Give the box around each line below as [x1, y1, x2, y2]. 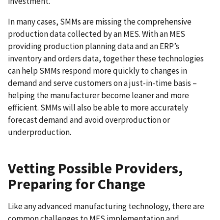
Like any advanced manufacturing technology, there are [8, 201, 204, 212]
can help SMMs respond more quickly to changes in [8, 65, 187, 77]
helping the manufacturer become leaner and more [8, 90, 189, 101]
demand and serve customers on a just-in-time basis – [8, 78, 197, 89]
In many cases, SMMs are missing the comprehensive [8, 16, 192, 27]
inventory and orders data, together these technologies [8, 53, 204, 64]
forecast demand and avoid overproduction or [8, 114, 170, 126]
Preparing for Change [8, 175, 145, 193]
